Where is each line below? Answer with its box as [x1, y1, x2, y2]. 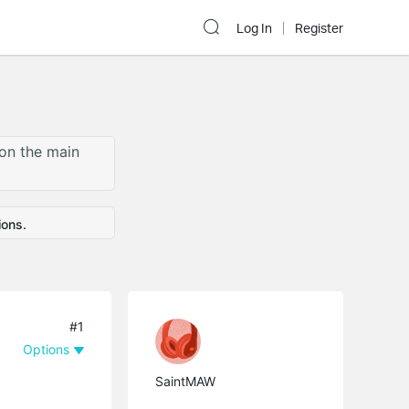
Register [295, 20, 343, 37]
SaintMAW [155, 373, 216, 390]
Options [23, 341, 70, 358]
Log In [236, 20, 272, 37]
